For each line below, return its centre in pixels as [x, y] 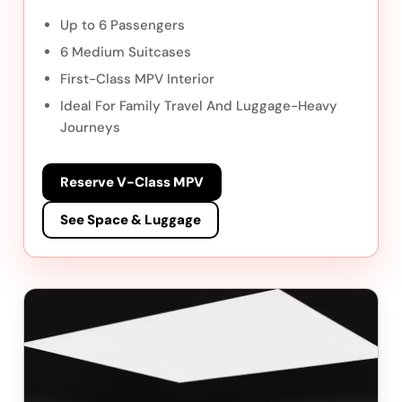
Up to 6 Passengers [122, 26]
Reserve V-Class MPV [132, 183]
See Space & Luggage [131, 220]
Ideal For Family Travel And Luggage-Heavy [199, 106]
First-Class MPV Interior [137, 79]
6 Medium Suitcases [126, 52]
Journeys [90, 128]
